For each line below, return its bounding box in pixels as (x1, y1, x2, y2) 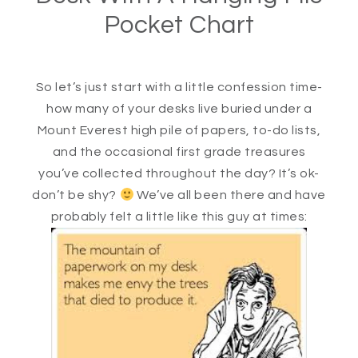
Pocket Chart (103, 13, 255, 38)
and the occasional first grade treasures (52, 145, 306, 158)
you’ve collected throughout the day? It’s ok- (38, 167, 320, 180)
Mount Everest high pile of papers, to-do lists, (37, 124, 321, 137)
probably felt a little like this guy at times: (50, 210, 308, 223)
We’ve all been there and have (133, 189, 326, 201)
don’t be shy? (32, 189, 120, 201)
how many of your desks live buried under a (46, 102, 312, 115)
